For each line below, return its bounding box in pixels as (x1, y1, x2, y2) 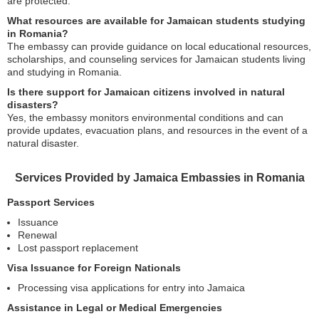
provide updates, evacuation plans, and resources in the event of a (7, 125, 308, 136)
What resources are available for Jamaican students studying (7, 15, 305, 26)
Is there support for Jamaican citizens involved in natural (7, 86, 285, 98)
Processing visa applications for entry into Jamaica (18, 282, 245, 293)
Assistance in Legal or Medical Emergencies (7, 302, 222, 313)
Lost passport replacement (18, 242, 138, 253)
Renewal (18, 229, 57, 241)
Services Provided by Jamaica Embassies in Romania (14, 172, 305, 184)
